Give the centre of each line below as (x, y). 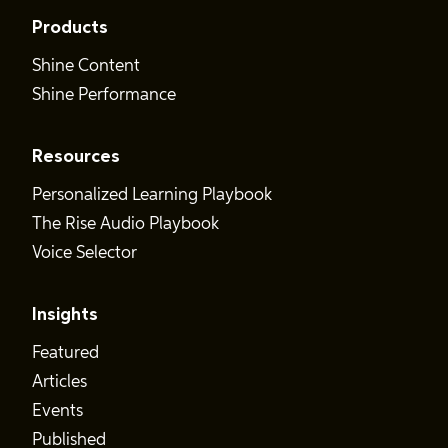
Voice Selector (84, 253)
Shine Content (86, 66)
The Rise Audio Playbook (125, 224)
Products (70, 28)
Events (57, 411)
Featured (65, 353)
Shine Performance (104, 95)
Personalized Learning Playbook (152, 195)
